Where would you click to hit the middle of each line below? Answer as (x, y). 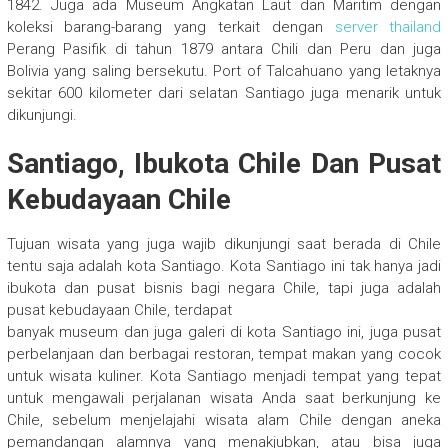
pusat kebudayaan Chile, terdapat (119, 310)
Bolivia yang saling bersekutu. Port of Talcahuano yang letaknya (224, 71)
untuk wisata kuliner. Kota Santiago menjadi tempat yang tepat (224, 376)
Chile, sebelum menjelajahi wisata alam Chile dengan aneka (224, 420)
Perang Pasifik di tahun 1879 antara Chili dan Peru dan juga (224, 49)
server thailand (388, 27)
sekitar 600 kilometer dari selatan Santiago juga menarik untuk (224, 93)
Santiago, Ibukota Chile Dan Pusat (224, 164)
